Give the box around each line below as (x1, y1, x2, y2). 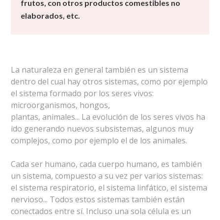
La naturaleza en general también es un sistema (11, 64, 189, 75)
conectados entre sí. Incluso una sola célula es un (11, 206, 192, 217)
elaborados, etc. (21, 11, 81, 20)
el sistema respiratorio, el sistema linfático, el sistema (11, 182, 208, 193)
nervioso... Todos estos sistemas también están (11, 194, 185, 205)
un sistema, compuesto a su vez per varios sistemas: (11, 170, 203, 181)
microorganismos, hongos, (11, 100, 110, 110)
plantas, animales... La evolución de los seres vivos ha (11, 111, 206, 122)
